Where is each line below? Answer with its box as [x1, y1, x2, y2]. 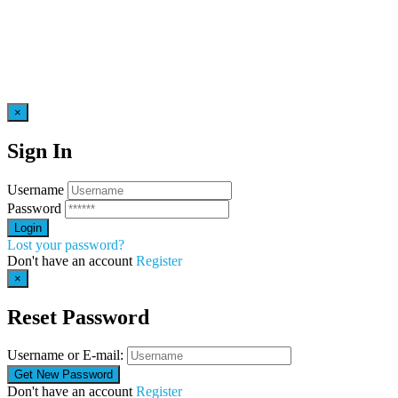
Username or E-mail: [7, 347, 123, 363]
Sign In [7, 139, 72, 163]
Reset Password [7, 305, 149, 329]
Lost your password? [7, 236, 124, 252]
